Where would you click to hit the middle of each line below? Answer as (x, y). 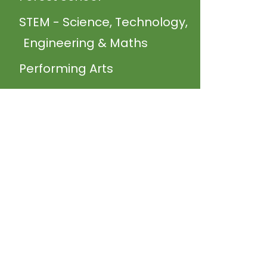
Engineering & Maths (85, 43)
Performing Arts (66, 69)
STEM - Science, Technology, (103, 22)
